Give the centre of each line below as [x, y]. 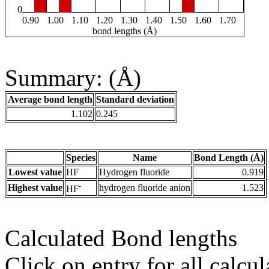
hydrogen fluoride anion [145, 188]
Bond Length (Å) [229, 158]
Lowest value [35, 172]
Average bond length [50, 100]
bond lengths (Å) [125, 31]
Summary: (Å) [73, 78]
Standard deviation [135, 100]
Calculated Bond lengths [121, 238]
